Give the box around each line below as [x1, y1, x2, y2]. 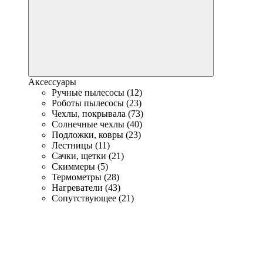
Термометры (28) [52, 172, 119, 182]
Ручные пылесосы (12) [52, 87, 142, 97]
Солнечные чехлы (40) [52, 119, 142, 129]
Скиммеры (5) [52, 161, 108, 171]
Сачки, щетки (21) [52, 151, 124, 161]
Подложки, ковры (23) [52, 130, 141, 140]
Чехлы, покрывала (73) [52, 109, 143, 119]
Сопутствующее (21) [52, 193, 134, 203]
